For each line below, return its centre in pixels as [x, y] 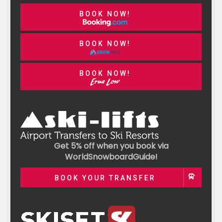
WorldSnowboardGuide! [111, 157]
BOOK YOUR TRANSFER [105, 178]
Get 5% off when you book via [111, 146]
